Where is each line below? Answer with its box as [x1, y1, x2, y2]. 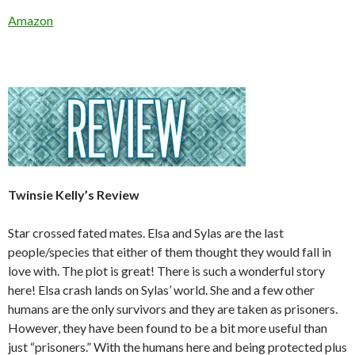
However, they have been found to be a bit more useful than [8, 319, 327, 335]
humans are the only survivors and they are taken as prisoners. [8, 300, 338, 316]
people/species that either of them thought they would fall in [8, 243, 331, 259]
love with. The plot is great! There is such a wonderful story [8, 262, 325, 278]
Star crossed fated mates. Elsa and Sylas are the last [8, 224, 284, 240]
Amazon [8, 12, 53, 28]
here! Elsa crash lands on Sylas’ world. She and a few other [8, 281, 315, 297]
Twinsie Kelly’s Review [8, 186, 139, 202]
